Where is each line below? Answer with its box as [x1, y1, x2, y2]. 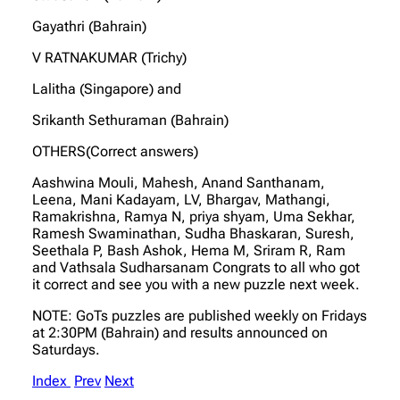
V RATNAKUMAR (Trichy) [32, 48, 187, 66]
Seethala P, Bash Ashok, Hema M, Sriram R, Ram [32, 241, 346, 259]
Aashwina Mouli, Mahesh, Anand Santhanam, [32, 173, 325, 191]
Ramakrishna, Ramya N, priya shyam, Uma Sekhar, [32, 207, 355, 225]
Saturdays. [32, 340, 100, 358]
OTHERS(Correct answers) [32, 142, 198, 160]
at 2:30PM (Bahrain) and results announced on [32, 323, 328, 341]
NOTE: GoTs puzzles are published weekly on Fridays [32, 306, 367, 324]
